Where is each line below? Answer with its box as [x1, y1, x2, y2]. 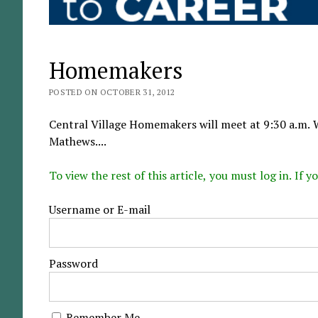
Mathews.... [48, 133, 106, 150]
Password [48, 256, 98, 272]
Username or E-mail [48, 202, 150, 218]
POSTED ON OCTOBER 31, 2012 [48, 87, 175, 98]
